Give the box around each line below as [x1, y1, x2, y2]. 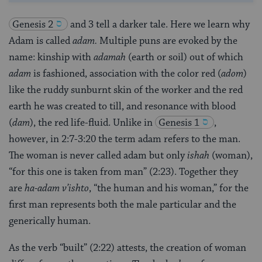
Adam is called [9, 35, 73, 48]
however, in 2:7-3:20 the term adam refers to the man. [9, 133, 240, 146]
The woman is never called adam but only [9, 149, 187, 163]
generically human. [9, 215, 91, 228]
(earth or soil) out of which [126, 51, 243, 64]
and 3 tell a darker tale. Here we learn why [68, 18, 250, 32]
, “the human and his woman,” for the [89, 182, 249, 195]
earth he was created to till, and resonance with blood [9, 100, 236, 113]
